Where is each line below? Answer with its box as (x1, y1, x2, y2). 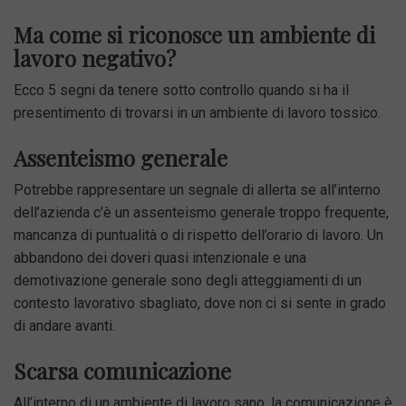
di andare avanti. (14, 316, 115, 334)
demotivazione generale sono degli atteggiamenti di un (14, 271, 362, 289)
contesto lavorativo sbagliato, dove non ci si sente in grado (14, 294, 386, 312)
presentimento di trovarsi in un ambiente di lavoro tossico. (14, 103, 381, 121)
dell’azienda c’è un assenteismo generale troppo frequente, (14, 203, 389, 221)
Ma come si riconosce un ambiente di (14, 19, 375, 49)
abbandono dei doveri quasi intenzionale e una (14, 248, 306, 266)
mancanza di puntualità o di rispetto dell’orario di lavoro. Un (14, 226, 383, 244)
